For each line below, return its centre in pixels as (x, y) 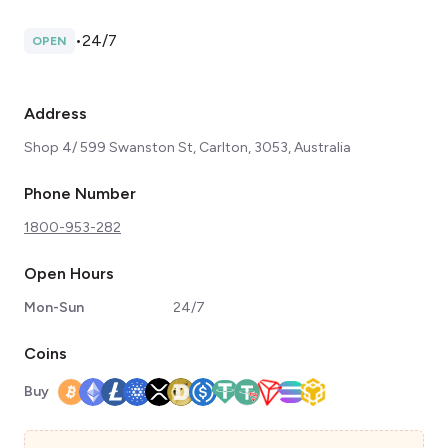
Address (55, 113)
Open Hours (69, 273)
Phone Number (80, 193)
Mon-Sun (54, 307)
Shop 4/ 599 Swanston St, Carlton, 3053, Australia (187, 147)
